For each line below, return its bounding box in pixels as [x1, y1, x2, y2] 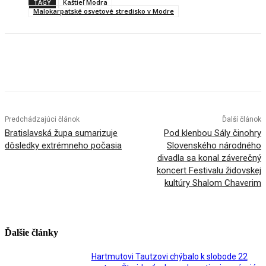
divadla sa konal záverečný [157, 153, 261, 164]
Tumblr [202, 60, 226, 69]
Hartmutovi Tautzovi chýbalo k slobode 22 [91, 251, 248, 261]
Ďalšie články [5, 227, 58, 238]
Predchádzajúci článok [5, 115, 80, 124]
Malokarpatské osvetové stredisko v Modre [33, 7, 174, 16]
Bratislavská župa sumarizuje [5, 128, 118, 139]
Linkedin [138, 60, 165, 69]
